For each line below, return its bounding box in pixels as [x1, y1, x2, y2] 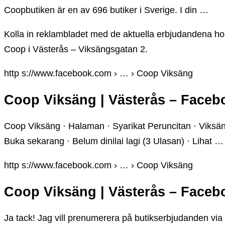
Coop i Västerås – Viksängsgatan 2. [4, 44, 148, 55]
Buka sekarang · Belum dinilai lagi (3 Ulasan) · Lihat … [4, 136, 223, 147]
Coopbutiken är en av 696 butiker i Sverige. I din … [4, 5, 208, 16]
